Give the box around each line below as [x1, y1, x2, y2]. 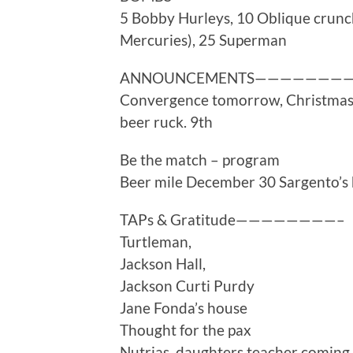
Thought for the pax [120, 320, 251, 339]
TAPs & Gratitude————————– [120, 210, 345, 229]
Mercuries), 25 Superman [120, 30, 287, 49]
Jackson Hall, [120, 254, 206, 273]
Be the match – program [120, 150, 280, 169]
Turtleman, [120, 232, 191, 251]
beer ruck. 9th [120, 112, 213, 131]
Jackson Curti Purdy [120, 276, 255, 295]
